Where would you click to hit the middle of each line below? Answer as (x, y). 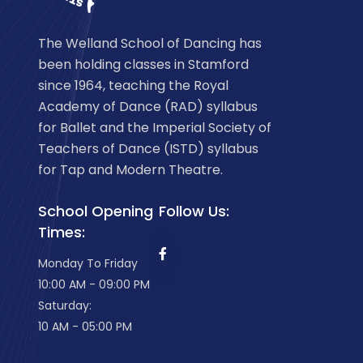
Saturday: (65, 306)
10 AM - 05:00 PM (85, 327)
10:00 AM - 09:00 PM (94, 285)
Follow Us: (194, 211)
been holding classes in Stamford (143, 65)
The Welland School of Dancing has (150, 44)
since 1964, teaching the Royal (133, 86)
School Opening (96, 211)
